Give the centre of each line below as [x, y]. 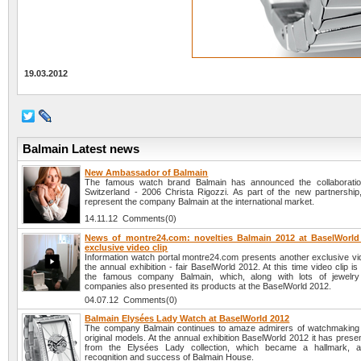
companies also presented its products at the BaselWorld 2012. [208, 286]
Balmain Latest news [80, 149]
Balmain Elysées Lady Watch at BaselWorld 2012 [187, 319]
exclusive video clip [127, 248]
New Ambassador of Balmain [147, 173]
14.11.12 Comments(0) [131, 219]
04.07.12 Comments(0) [131, 300]
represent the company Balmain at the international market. [200, 202]
